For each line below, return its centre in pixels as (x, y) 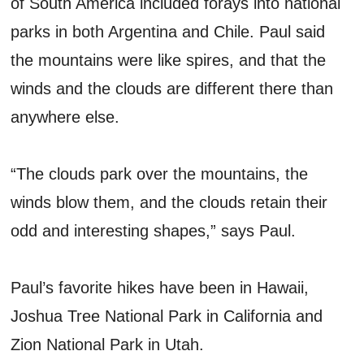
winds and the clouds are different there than (172, 88)
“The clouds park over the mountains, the (160, 173)
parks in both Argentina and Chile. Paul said (168, 31)
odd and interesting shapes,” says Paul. (156, 230)
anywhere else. (65, 117)
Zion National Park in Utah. (108, 344)
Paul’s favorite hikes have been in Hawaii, (160, 287)
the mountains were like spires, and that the (169, 60)
